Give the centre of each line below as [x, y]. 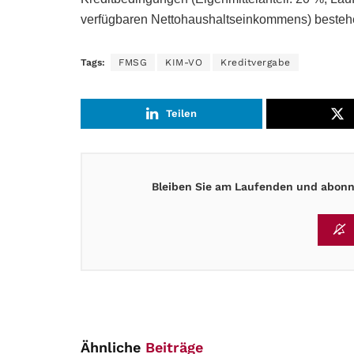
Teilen [182, 114]
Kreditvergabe [256, 63]
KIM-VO [184, 63]
